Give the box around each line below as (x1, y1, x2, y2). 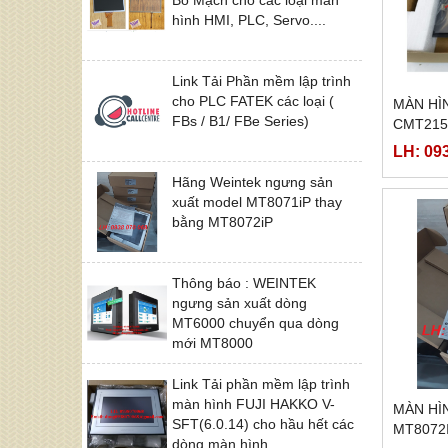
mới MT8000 (172, 334, 253, 351)
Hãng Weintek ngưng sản (172, 173, 333, 190)
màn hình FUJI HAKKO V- (172, 395, 335, 412)
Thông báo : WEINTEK (172, 274, 316, 291)
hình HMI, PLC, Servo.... (172, 11, 326, 28)
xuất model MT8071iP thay (172, 193, 342, 210)
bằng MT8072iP (172, 213, 273, 230)
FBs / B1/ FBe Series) (172, 112, 309, 129)
